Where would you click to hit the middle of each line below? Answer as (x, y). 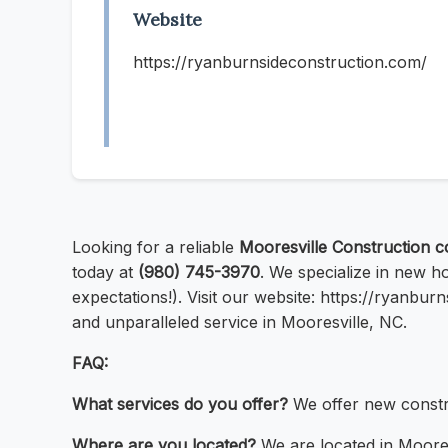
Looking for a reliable (155, 247)
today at (105, 272)
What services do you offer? (180, 404)
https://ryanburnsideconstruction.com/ (280, 62)
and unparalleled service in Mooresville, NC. (239, 322)
